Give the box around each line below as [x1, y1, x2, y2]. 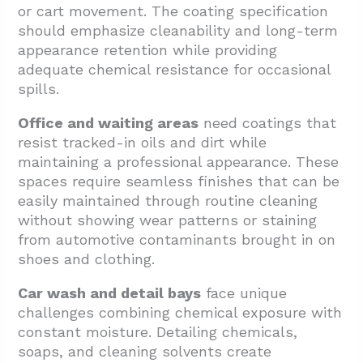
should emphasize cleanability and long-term [18, 22, 339, 40]
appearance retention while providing [18, 41, 278, 59]
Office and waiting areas [18, 114, 199, 132]
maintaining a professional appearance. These [18, 153, 340, 171]
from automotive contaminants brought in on [18, 231, 336, 249]
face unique [201, 284, 288, 302]
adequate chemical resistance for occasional [18, 61, 331, 79]
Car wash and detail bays [18, 284, 202, 302]
